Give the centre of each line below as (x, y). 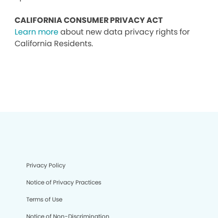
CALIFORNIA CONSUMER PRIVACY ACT (89, 20)
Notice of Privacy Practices (64, 182)
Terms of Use (44, 199)
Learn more (36, 32)
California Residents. (54, 44)
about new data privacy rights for (124, 32)
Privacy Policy (46, 165)
